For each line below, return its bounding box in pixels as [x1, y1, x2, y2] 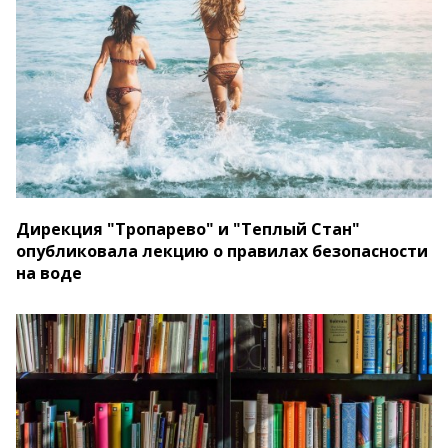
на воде [16, 261, 82, 284]
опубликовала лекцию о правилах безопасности [16, 239, 428, 262]
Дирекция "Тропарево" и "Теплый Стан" [16, 217, 360, 240]
